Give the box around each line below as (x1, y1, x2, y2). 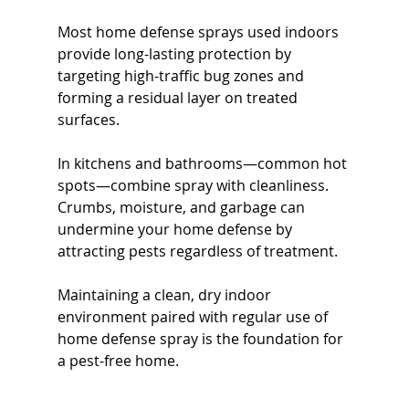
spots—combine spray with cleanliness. (57, 175, 332, 196)
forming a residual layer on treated (57, 88, 301, 109)
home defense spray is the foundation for (57, 329, 347, 350)
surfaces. (57, 110, 120, 131)
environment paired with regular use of (57, 307, 331, 328)
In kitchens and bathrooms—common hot (57, 153, 351, 174)
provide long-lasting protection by (57, 44, 295, 65)
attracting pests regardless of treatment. (57, 241, 338, 262)
